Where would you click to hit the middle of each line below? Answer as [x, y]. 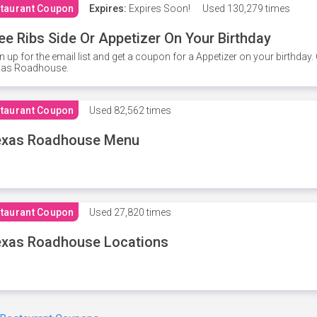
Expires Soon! [158, 8]
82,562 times [141, 110]
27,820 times [141, 212]
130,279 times [257, 8]
